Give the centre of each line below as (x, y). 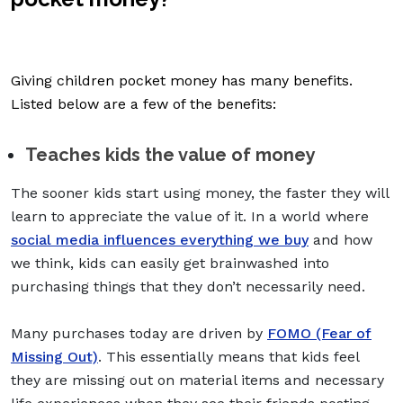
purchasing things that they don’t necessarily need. (188, 286)
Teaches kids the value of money (170, 154)
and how (340, 239)
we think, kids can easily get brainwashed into (170, 263)
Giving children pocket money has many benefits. (182, 80)
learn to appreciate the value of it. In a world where (190, 216)
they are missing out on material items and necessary (197, 380)
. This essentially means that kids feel (228, 356)
